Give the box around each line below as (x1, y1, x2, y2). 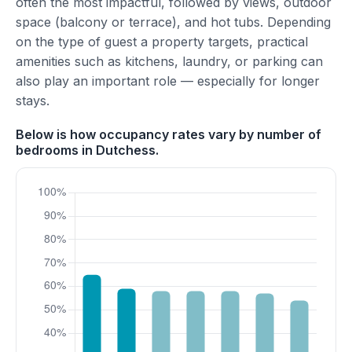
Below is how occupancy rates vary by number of (16, 126, 321, 142)
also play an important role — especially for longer (16, 73, 320, 89)
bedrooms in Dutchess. (16, 142, 159, 158)
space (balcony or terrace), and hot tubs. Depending (16, 14, 331, 30)
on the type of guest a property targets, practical (16, 34, 308, 49)
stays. (16, 93, 49, 108)
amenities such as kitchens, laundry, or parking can (16, 53, 323, 69)
